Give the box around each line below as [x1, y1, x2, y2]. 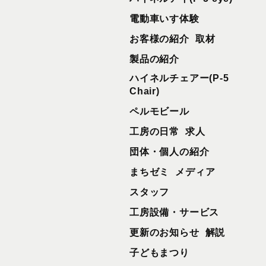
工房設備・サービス [129, 207, 220, 217]
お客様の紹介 [129, 34, 189, 44]
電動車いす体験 [129, 14, 199, 24]
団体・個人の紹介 [129, 147, 210, 157]
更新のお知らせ [129, 227, 199, 237]
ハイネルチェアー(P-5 [129, 73, 229, 83]
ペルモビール [129, 106, 189, 116]
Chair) [129, 86, 160, 96]
